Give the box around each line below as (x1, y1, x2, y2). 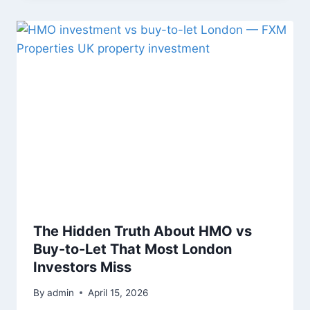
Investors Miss (33, 259, 131, 276)
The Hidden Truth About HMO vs (33, 223, 252, 240)
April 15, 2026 (88, 286, 149, 298)
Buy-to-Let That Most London (33, 241, 232, 258)
